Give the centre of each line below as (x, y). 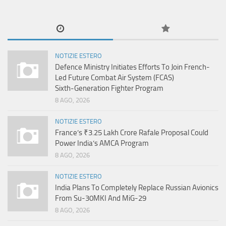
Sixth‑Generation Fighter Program (109, 89)
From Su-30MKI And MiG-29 (101, 199)
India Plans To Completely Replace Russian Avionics (137, 188)
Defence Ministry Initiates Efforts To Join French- (132, 67)
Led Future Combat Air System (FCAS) (115, 78)
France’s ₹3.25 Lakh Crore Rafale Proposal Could (132, 133)
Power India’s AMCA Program (102, 144)
